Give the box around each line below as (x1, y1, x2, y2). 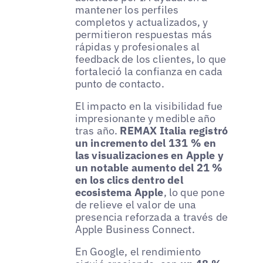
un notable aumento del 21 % (75, 160, 223, 174)
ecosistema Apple (75, 185, 164, 199)
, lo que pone (163, 185, 225, 199)
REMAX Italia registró (120, 123, 228, 137)
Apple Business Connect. (75, 222, 195, 236)
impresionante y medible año (75, 111, 216, 125)
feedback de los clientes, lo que (75, 52, 227, 66)
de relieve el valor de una (75, 197, 197, 211)
